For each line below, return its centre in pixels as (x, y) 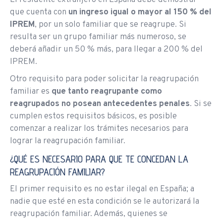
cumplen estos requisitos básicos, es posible (93, 117)
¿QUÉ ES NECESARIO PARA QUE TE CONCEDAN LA (99, 159)
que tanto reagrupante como (107, 92)
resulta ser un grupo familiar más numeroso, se (98, 37)
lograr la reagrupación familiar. (68, 141)
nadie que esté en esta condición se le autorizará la (105, 202)
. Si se (201, 104)
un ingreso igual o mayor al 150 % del (140, 13)
